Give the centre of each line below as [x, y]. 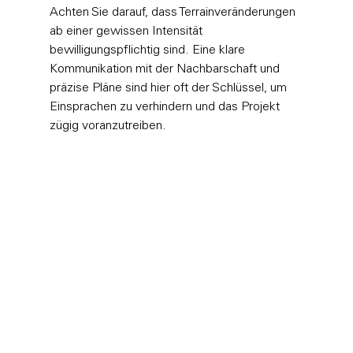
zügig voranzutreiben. [108, 126]
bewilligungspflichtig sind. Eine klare [149, 50]
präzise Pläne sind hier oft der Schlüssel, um [169, 88]
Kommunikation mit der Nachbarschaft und [166, 69]
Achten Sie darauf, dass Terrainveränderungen [174, 12]
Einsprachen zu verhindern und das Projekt [166, 107]
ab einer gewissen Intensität [127, 31]
